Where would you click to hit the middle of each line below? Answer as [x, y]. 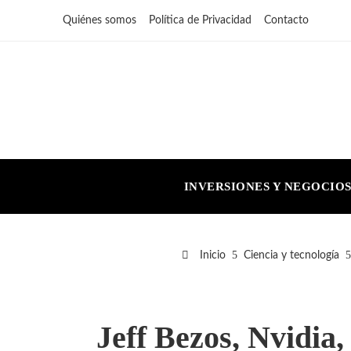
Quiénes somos [100, 20]
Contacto [286, 20]
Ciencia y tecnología [291, 255]
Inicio [211, 255]
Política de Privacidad [200, 20]
